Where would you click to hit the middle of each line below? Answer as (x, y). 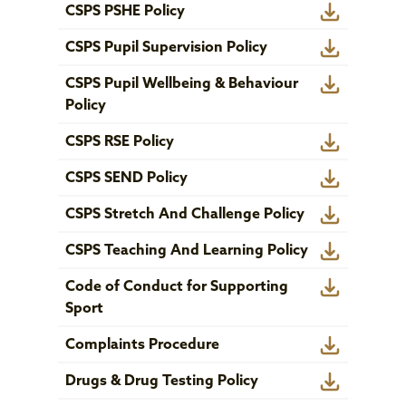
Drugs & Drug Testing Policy (162, 382)
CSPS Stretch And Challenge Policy (185, 215)
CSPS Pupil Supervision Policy (166, 48)
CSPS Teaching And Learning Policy (187, 251)
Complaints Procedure (142, 345)
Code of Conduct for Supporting (177, 287)
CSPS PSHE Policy (125, 12)
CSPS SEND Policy (126, 179)
